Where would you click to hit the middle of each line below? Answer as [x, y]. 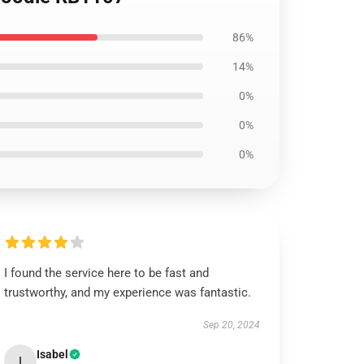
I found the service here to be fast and [107, 273]
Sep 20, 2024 [231, 325]
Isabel [53, 354]
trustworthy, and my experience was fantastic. [128, 292]
